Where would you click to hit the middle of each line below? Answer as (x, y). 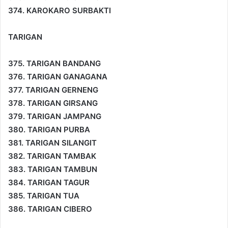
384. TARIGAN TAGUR (49, 182)
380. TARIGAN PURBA (49, 129)
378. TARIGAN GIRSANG (53, 103)
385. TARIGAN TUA (44, 195)
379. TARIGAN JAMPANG (55, 116)
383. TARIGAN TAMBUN (53, 169)
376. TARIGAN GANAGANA (58, 76)
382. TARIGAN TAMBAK (52, 156)
